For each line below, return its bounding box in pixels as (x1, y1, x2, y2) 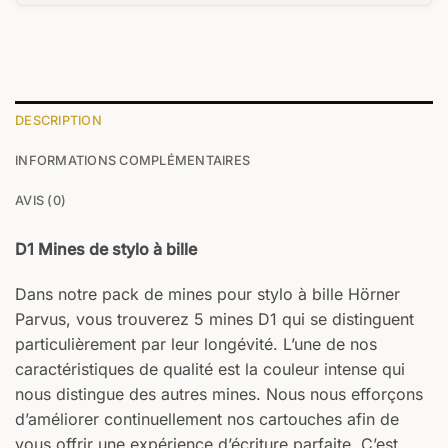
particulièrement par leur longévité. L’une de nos (15, 334, 377, 355)
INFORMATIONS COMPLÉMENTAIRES (15, 152, 251, 168)
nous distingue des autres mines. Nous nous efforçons (15, 384, 423, 405)
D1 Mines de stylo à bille (15, 238, 197, 259)
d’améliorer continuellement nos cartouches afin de (15, 409, 399, 430)
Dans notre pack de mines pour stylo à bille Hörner (15, 284, 400, 305)
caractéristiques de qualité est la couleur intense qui (15, 359, 405, 380)
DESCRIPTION (15, 112, 102, 128)
